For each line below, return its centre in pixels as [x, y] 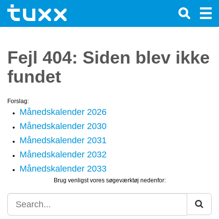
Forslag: [18, 101]
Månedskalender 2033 [63, 169]
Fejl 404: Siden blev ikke [109, 57]
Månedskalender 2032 [63, 154]
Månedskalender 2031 [63, 140]
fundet [34, 77]
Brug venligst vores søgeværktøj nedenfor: [109, 180]
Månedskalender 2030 [63, 126]
